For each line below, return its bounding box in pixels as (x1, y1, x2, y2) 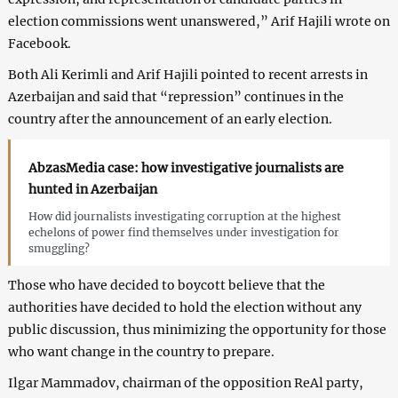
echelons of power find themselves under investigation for (28, 226, 339, 240)
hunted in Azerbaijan (28, 181, 157, 198)
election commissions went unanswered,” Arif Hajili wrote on (7, 13, 390, 30)
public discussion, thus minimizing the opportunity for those (7, 322, 386, 338)
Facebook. (7, 36, 71, 52)
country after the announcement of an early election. (7, 111, 332, 128)
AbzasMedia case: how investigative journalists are (28, 160, 344, 177)
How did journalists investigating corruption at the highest (28, 210, 341, 224)
